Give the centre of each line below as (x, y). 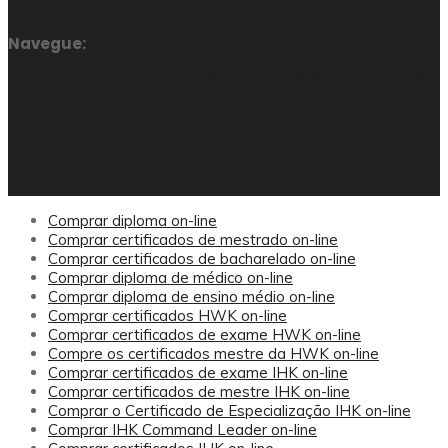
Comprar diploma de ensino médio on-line (191, 296)
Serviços (91, 74)
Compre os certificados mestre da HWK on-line (213, 353)
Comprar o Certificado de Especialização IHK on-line (229, 410)
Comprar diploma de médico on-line (170, 277)
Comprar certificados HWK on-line (167, 315)
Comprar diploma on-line (132, 220)
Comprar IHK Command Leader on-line (182, 429)
